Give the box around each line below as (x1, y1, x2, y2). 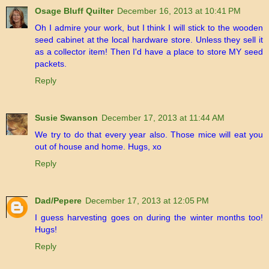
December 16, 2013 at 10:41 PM (117, 6, 241, 16)
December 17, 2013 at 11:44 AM (101, 113, 225, 123)
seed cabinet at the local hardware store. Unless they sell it (35, 35, 263, 45)
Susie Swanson (35, 113, 98, 123)
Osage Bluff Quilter (35, 6, 113, 16)
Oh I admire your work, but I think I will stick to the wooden (35, 23, 263, 33)
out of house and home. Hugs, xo (35, 142, 162, 152)
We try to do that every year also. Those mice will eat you (35, 130, 263, 140)
